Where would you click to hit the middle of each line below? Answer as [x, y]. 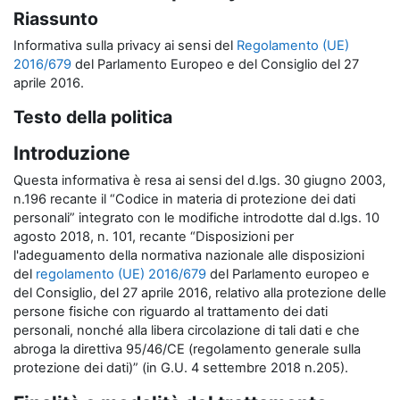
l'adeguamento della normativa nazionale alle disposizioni [189, 255]
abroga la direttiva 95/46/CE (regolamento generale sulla [187, 349]
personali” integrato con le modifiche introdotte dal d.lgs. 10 [196, 218]
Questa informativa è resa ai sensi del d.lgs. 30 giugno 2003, [200, 180]
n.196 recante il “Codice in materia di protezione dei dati [184, 199]
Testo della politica [93, 117]
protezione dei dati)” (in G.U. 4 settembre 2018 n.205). [181, 368]
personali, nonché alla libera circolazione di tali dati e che [187, 330]
